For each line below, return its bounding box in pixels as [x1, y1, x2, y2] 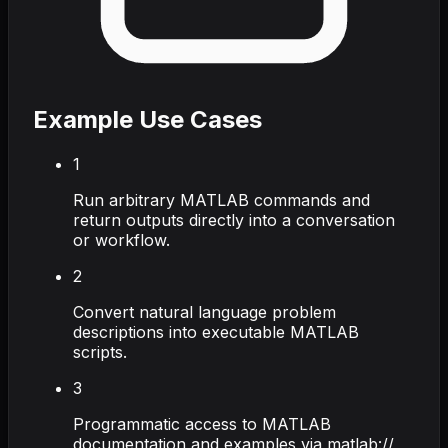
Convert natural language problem [73, 301, 336, 322]
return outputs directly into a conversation [73, 209, 395, 230]
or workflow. [73, 229, 170, 250]
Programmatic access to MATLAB [73, 413, 331, 434]
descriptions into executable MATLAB [73, 321, 359, 342]
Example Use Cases [33, 104, 262, 134]
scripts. [73, 341, 127, 362]
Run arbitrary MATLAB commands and [73, 189, 370, 210]
